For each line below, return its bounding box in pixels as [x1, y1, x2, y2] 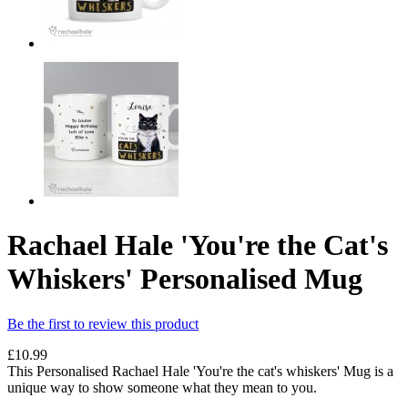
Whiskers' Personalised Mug [7, 262, 362, 296]
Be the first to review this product [7, 315, 199, 331]
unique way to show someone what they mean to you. [7, 379, 317, 395]
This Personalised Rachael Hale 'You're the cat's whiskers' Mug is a [7, 362, 393, 379]
